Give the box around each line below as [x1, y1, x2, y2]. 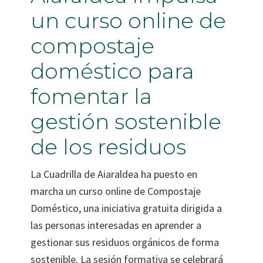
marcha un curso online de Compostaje [31, 184, 201, 198]
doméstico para [31, 58, 195, 84]
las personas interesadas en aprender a [31, 218, 202, 232]
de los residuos [31, 133, 187, 160]
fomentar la [31, 83, 153, 109]
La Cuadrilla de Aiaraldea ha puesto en [31, 167, 198, 181]
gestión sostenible [31, 108, 222, 134]
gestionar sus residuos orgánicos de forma [31, 235, 220, 249]
